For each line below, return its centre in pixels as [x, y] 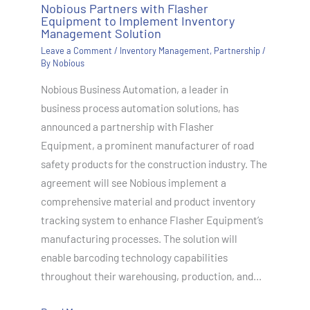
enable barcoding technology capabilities [134, 257]
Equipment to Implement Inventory [137, 21]
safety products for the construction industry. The [154, 164]
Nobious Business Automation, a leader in [134, 89]
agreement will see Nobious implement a [133, 183]
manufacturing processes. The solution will [139, 239]
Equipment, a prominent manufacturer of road [147, 145]
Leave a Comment [76, 50]
